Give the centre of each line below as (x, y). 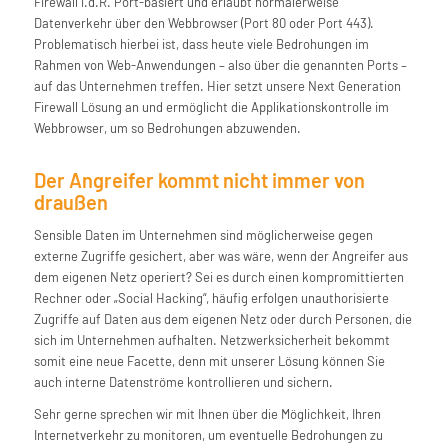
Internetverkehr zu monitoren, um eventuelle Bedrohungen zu (208, 434)
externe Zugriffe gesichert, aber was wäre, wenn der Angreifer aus (220, 255)
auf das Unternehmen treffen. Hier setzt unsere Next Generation (217, 86)
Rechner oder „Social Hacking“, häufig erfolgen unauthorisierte (211, 297)
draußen (70, 202)
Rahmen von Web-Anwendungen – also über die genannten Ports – (220, 65)
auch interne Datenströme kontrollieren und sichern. (183, 381)
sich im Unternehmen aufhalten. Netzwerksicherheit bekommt (211, 339)
